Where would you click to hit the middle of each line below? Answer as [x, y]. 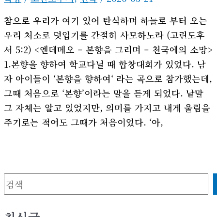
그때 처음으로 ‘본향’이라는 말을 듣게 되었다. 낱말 [104, 93]
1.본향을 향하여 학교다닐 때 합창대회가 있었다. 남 [105, 64]
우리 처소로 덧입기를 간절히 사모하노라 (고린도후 [104, 35]
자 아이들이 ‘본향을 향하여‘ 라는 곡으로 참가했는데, [108, 78]
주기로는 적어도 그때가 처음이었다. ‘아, [84, 122]
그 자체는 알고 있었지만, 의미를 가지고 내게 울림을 [107, 107]
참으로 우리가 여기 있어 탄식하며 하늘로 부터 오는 [106, 20]
